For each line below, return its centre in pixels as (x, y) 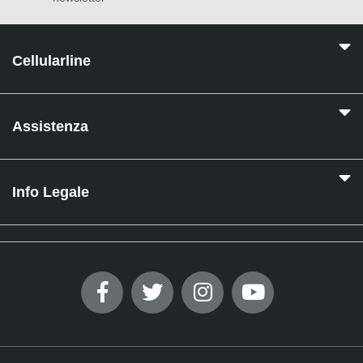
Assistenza (50, 126)
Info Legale (51, 192)
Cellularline (51, 60)
